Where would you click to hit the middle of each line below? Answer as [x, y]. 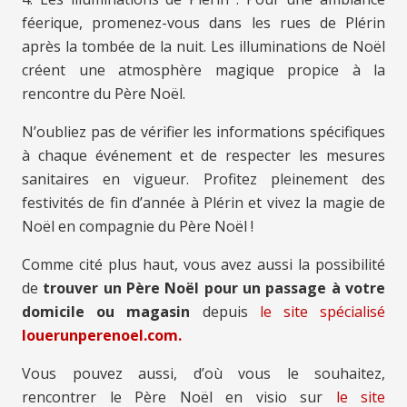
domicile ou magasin [106, 312]
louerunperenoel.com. [102, 336]
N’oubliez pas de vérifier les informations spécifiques [203, 132]
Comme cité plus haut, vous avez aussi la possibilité [203, 265]
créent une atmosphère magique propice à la [203, 70]
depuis [225, 312]
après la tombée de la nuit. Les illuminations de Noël [203, 47]
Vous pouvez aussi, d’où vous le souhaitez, [203, 374]
